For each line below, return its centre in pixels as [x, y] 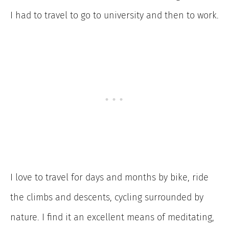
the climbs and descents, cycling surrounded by [107, 198]
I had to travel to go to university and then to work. [114, 16]
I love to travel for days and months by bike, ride [109, 178]
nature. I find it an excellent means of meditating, [112, 217]
